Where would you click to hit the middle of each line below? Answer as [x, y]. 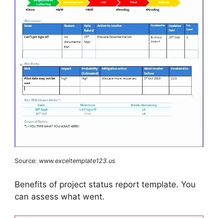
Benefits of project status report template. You [105, 185]
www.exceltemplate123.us [77, 161]
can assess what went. [60, 197]
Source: [27, 161]
